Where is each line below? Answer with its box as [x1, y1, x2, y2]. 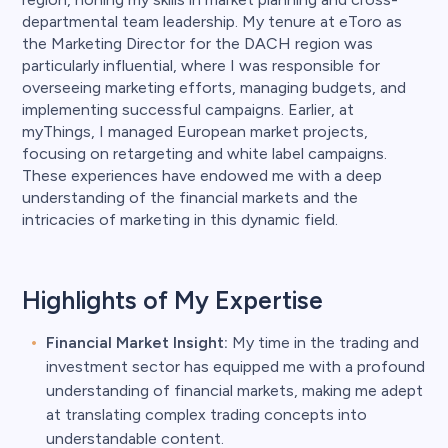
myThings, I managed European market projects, [22, 121, 368, 141]
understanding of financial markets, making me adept [46, 380, 423, 400]
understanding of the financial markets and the [22, 187, 358, 207]
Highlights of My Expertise [22, 284, 323, 315]
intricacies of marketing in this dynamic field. [22, 209, 338, 229]
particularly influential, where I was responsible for [22, 55, 380, 75]
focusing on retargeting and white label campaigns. [22, 143, 387, 163]
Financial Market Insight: [46, 332, 228, 352]
